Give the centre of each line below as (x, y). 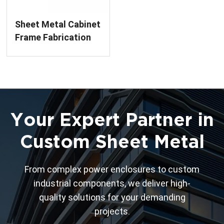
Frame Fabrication (53, 37)
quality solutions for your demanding (112, 197)
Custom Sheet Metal (112, 141)
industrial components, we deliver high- (112, 183)
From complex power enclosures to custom (112, 169)
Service (31, 50)
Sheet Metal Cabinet (58, 24)
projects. (112, 211)
